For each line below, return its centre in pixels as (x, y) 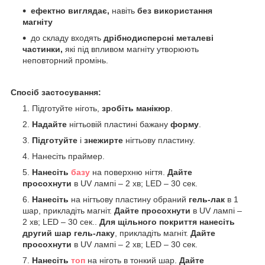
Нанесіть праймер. (70, 156)
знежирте (104, 140)
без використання (174, 10)
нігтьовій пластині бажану (119, 124)
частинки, (44, 49)
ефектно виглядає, (71, 10)
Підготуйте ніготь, (67, 108)
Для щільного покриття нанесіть (167, 222)
